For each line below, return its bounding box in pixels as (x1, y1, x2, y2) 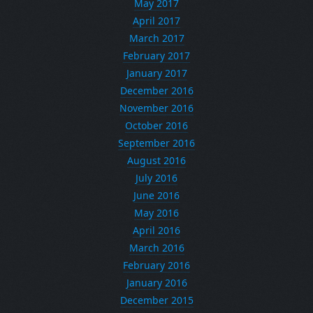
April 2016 (133, 224, 180, 237)
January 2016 (126, 276, 187, 289)
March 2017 (129, 31, 184, 45)
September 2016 (118, 136, 195, 150)
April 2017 (133, 14, 180, 27)
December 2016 (119, 84, 194, 97)
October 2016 (125, 119, 188, 132)
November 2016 (119, 101, 194, 115)
